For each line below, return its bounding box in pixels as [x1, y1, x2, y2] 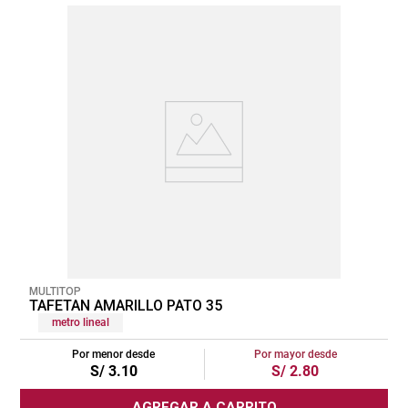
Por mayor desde [253, 347, 337, 361]
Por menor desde [72, 347, 155, 361]
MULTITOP [29, 284, 81, 298]
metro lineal [52, 315, 109, 329]
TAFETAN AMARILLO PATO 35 [29, 296, 222, 314]
